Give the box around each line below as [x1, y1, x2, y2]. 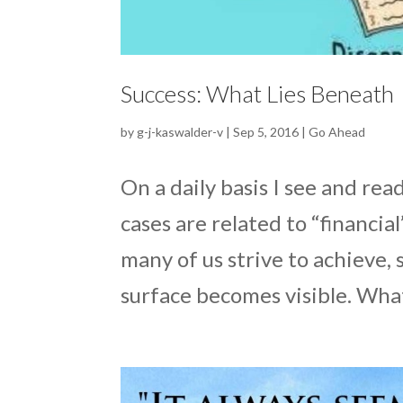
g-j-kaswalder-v [137, 123, 224, 139]
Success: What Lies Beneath [121, 78, 395, 108]
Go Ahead [309, 123, 366, 139]
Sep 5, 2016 [233, 123, 300, 139]
